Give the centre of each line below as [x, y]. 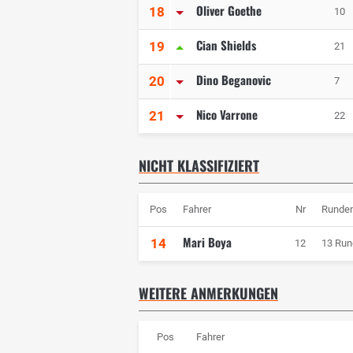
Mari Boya [207, 242]
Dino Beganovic [234, 80]
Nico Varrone [227, 115]
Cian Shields [226, 45]
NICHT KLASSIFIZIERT [199, 166]
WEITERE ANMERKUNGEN [208, 294]
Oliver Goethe [229, 11]
